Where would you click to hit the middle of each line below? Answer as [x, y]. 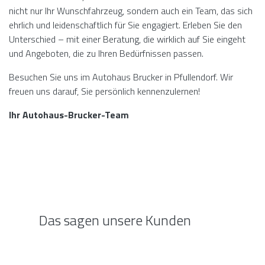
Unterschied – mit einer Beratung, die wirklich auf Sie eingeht [127, 39]
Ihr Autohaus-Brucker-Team [69, 115]
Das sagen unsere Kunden [113, 220]
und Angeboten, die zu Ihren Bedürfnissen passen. [106, 53]
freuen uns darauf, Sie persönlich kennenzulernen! [104, 91]
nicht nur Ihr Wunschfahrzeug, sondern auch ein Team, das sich [131, 11]
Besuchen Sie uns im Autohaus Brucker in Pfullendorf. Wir [121, 77]
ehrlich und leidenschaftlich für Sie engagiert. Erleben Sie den [125, 25]
